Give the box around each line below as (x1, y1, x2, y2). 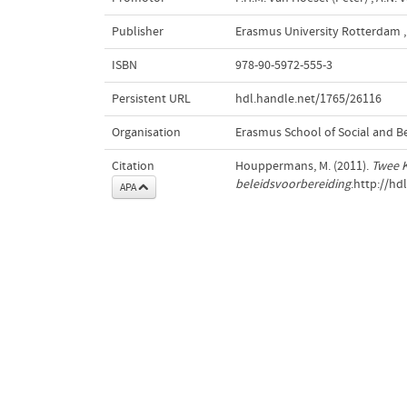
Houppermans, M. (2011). (234, 158, 372, 174)
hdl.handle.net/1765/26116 (234, 91, 382, 106)
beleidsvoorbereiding (234, 176, 351, 192)
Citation (111, 158, 154, 174)
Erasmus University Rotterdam (234, 24, 401, 39)
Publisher (111, 24, 164, 39)
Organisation (111, 124, 181, 140)
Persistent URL (111, 91, 191, 106)
